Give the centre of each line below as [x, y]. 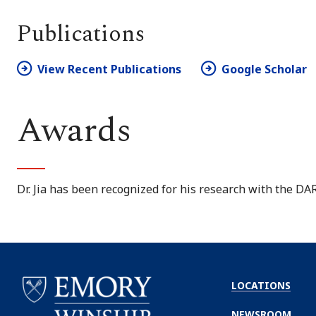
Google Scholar [264, 69]
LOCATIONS [261, 285]
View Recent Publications [109, 69]
